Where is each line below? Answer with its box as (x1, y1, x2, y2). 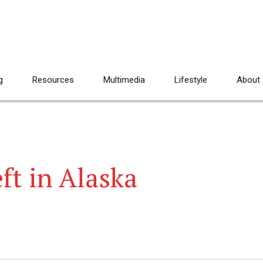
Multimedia (103, 75, 145, 85)
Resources (32, 75, 74, 85)
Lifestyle (174, 75, 207, 85)
